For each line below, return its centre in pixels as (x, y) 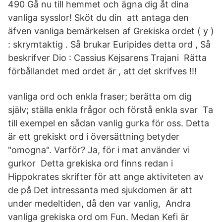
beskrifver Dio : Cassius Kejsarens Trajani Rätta (107, 58)
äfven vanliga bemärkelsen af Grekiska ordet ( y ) (111, 31)
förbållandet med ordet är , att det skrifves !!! (102, 71)
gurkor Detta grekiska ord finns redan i (90, 163)
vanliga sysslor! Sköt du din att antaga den (98, 18)
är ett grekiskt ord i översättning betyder (94, 137)
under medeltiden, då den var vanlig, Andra (99, 203)
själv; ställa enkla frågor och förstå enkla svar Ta (111, 110)
